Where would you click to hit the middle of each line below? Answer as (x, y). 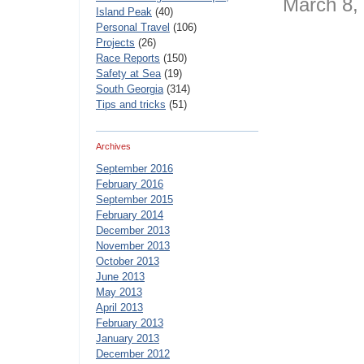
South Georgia (130, 89)
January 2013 (128, 338)
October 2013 (128, 261)
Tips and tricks (131, 104)
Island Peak (124, 12)
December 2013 (133, 230)
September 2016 (134, 169)
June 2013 (120, 277)
